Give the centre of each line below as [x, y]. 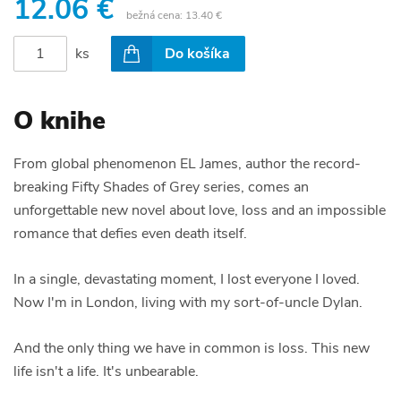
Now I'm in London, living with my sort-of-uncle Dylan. [188, 303]
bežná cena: [156, 16]
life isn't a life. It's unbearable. [106, 372]
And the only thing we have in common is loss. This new [192, 349]
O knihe [60, 121]
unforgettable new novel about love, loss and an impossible [200, 211]
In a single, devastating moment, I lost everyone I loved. [187, 280]
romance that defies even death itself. [130, 234]
